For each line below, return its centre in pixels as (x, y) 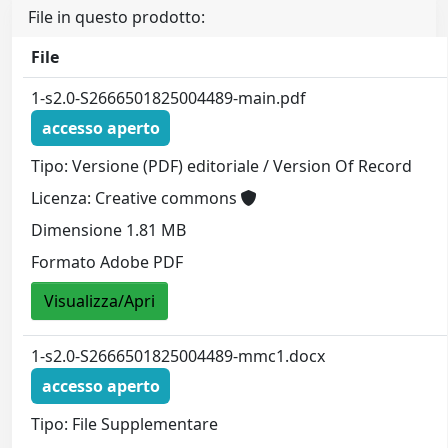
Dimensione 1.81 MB (109, 229)
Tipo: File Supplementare (125, 423)
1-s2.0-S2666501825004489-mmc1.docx (178, 356)
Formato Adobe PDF (107, 261)
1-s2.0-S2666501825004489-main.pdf (169, 98)
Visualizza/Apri (100, 300)
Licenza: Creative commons (136, 197)
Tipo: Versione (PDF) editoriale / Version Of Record (222, 165)
